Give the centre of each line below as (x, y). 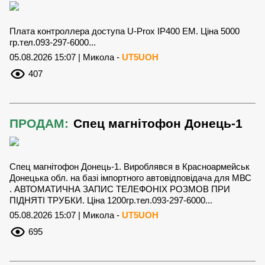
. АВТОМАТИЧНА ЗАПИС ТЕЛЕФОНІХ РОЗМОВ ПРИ (120, 189)
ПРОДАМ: (39, 124)
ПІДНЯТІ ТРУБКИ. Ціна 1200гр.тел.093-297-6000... (111, 201)
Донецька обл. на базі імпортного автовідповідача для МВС (130, 178)
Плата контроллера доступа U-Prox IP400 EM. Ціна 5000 (125, 31)
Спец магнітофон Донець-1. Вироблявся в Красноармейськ (130, 167)
